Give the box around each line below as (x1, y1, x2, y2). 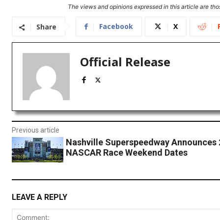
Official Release (80, 54, 170, 70)
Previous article (12, 126, 59, 135)
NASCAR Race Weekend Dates (65, 147, 188, 158)
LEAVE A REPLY (12, 192, 67, 202)
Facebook (99, 22, 133, 31)
